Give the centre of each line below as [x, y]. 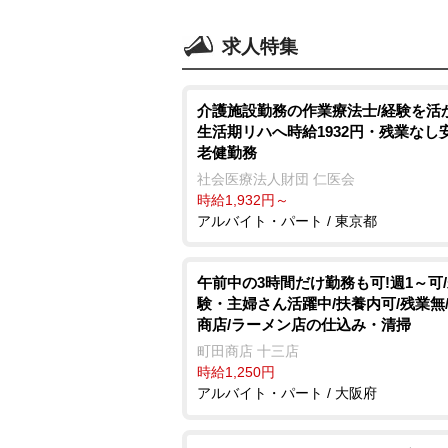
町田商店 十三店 [248, 350]
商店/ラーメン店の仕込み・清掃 [304, 324]
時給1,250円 [236, 371]
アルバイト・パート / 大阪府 [287, 392]
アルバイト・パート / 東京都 [287, 220]
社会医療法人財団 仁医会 [276, 178]
